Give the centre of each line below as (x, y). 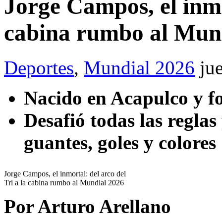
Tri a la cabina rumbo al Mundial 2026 (64, 183)
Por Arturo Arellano (87, 207)
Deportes (39, 68)
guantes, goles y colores (120, 143)
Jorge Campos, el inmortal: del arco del (65, 174)
